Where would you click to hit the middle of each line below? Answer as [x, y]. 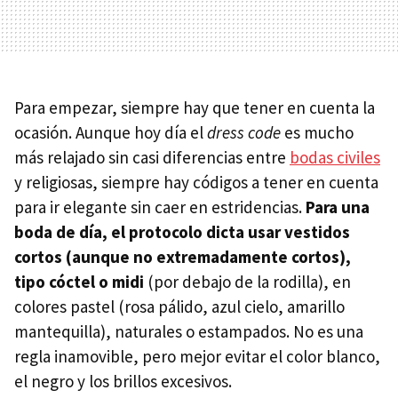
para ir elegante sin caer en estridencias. [160, 207]
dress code [244, 132]
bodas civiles [335, 157]
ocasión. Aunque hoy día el [111, 132]
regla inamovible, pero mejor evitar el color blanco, [197, 356]
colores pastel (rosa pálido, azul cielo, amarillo [179, 306]
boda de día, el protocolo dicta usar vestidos [182, 232]
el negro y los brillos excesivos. [125, 381]
